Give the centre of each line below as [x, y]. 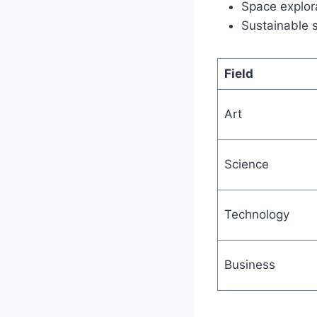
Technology [257, 214]
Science [246, 164]
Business [249, 264]
